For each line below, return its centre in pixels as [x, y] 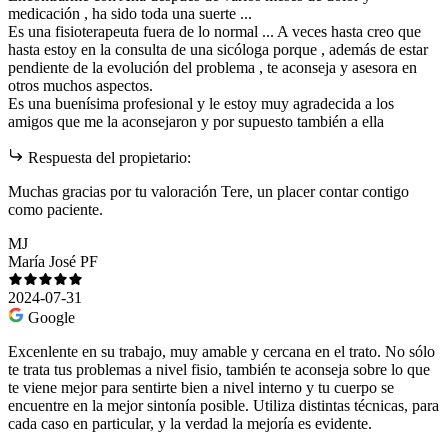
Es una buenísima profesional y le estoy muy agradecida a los [201, 103]
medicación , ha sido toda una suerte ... [130, 13]
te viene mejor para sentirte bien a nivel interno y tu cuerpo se [201, 387]
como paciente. [55, 209]
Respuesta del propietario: [107, 157]
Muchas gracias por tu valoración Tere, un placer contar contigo [208, 191]
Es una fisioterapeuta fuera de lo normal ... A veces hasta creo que [214, 31]
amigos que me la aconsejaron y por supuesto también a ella [196, 121]
